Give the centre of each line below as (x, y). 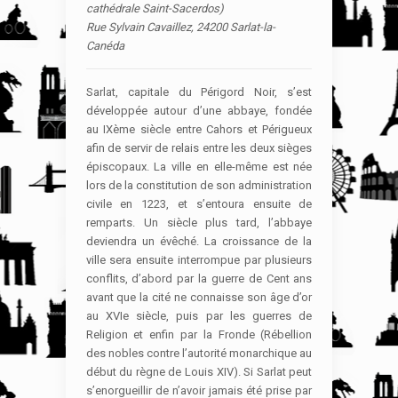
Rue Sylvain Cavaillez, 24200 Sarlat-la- (180, 27)
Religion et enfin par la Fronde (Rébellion (199, 334)
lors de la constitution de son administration (199, 185)
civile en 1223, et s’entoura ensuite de (199, 203)
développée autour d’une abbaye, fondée (199, 110)
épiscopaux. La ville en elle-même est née (199, 166)
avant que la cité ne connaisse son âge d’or (199, 297)
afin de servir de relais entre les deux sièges (199, 147)
